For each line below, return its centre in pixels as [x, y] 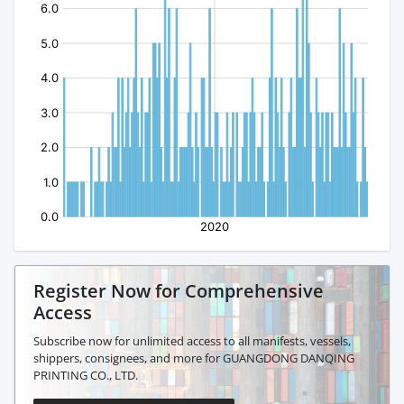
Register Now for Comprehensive [179, 291]
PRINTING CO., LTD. [86, 376]
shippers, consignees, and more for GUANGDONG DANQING [194, 358]
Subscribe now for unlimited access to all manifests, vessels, [192, 341]
